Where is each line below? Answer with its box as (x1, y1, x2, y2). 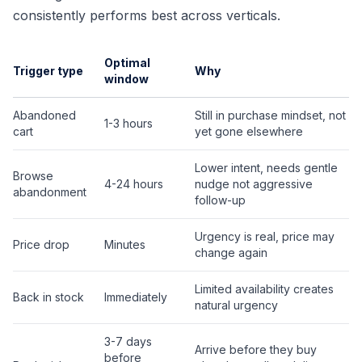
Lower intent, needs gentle (195, 160, 338, 175)
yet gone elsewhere (195, 124, 303, 138)
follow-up (195, 192, 246, 207)
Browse (13, 168, 53, 183)
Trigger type (13, 63, 83, 78)
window (104, 71, 149, 86)
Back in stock (13, 289, 84, 304)
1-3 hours (104, 116, 153, 130)
